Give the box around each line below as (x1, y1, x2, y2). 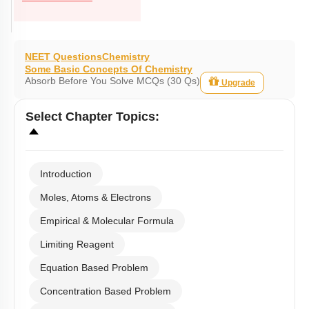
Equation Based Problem (40, 262, 148, 273)
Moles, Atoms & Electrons (40, 192, 151, 203)
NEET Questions (25, 51, 102, 62)
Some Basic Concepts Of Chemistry (25, 63, 192, 74)
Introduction (40, 168, 92, 179)
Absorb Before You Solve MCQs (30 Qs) (25, 75, 200, 86)
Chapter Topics (66, 110, 155, 123)
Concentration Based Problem (40, 286, 171, 297)
